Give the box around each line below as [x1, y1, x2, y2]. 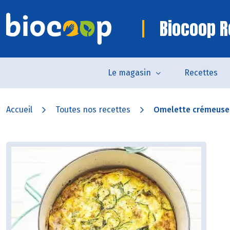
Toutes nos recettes [55, 105, 130, 114]
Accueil [6, 105, 32, 114]
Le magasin [108, 68, 151, 78]
